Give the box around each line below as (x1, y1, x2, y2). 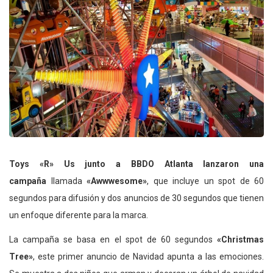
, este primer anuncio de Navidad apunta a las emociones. (33, 251, 264, 261)
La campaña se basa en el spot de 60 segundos (9, 234, 217, 244)
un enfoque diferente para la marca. (9, 210, 148, 220)
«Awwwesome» (87, 175, 147, 186)
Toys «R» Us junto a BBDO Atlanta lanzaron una (9, 158, 264, 169)
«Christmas (217, 234, 264, 244)
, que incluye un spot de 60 (147, 175, 264, 186)
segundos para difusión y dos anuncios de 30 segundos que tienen (9, 193, 264, 203)
